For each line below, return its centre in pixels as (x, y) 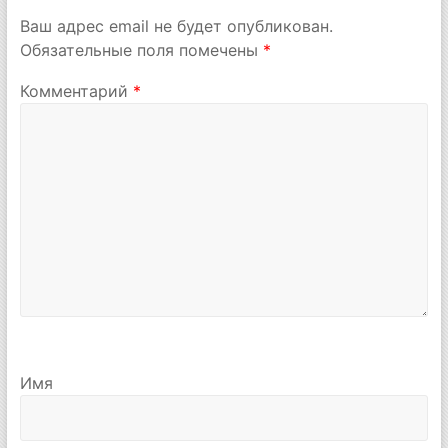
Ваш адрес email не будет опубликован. (176, 25)
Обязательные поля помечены (141, 49)
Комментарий (76, 91)
